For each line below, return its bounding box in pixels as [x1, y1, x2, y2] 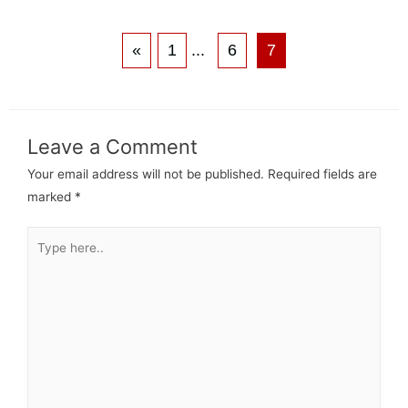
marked [27, 189, 75, 204]
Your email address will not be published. [27, 166, 264, 181]
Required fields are [268, 166, 377, 181]
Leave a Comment [27, 134, 198, 158]
